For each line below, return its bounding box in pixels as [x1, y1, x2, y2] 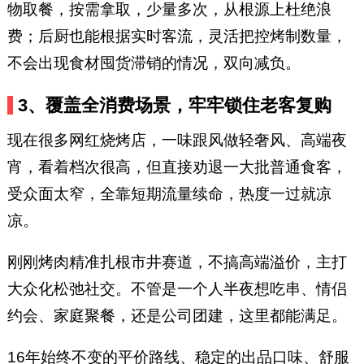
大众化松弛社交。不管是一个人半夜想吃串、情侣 [6, 279, 347, 297]
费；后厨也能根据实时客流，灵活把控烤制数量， [6, 27, 347, 45]
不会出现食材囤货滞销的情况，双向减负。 [6, 54, 301, 71]
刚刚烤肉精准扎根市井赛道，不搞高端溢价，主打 [6, 253, 347, 271]
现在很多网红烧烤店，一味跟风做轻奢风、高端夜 [6, 131, 347, 149]
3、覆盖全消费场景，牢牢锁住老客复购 [18, 94, 332, 115]
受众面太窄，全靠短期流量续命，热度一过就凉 [6, 184, 331, 202]
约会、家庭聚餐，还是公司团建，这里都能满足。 [6, 306, 347, 324]
